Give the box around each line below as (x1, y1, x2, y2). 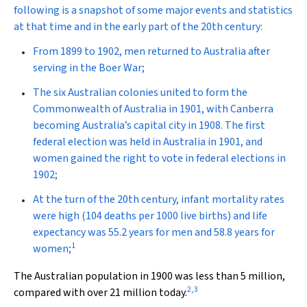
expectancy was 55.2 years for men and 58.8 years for (33, 225, 275, 240)
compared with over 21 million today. (14, 285, 187, 300)
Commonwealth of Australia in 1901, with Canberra (33, 101, 273, 116)
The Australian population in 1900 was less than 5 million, (14, 269, 285, 284)
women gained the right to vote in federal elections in (33, 151, 286, 166)
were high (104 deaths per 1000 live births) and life (33, 208, 267, 223)
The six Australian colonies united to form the (33, 85, 247, 100)
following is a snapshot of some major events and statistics (14, 3, 293, 18)
